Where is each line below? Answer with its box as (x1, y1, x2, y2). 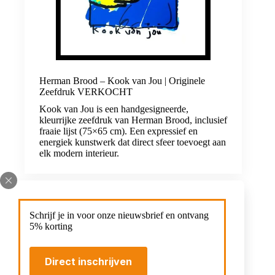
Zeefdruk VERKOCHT (39, 87, 133, 98)
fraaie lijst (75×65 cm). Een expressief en (39, 126, 198, 137)
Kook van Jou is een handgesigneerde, (39, 104, 188, 115)
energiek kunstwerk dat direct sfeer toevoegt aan (39, 137, 226, 148)
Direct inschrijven (45, 255, 132, 268)
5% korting (29, 221, 72, 231)
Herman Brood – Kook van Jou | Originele (39, 76, 205, 87)
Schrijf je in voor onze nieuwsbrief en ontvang (29, 210, 209, 220)
